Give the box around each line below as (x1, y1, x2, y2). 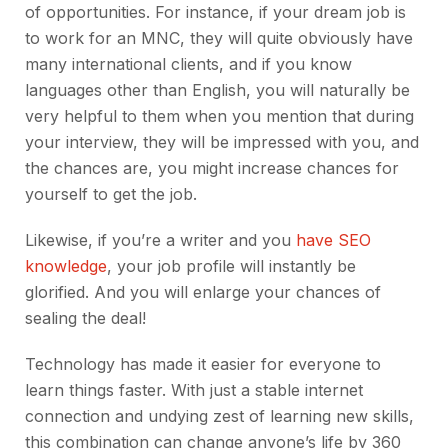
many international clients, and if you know (25, 54, 352, 75)
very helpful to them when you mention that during (25, 106, 414, 127)
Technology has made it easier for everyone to (25, 354, 381, 375)
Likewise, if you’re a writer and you (25, 230, 296, 251)
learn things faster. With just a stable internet (25, 380, 363, 401)
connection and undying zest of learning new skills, (25, 406, 414, 427)
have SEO (296, 230, 371, 251)
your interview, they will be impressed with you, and (25, 132, 419, 153)
